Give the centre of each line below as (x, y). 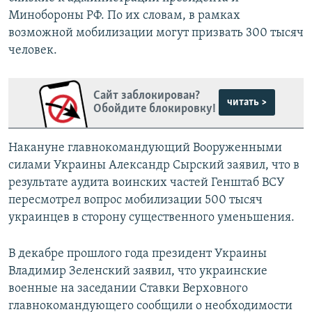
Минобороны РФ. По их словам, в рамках (124, 15)
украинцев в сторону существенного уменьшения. (151, 217)
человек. (33, 50)
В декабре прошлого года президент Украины (138, 253)
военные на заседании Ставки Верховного (128, 288)
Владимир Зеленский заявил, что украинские (138, 271)
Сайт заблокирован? (146, 96)
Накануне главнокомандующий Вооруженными (145, 148)
